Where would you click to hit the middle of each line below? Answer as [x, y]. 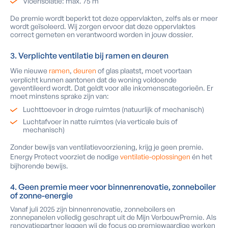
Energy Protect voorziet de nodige [65, 156]
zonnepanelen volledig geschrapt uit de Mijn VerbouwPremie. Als [113, 217]
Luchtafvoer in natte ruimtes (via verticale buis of [100, 121]
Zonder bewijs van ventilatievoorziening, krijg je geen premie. [107, 147]
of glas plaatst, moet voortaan [145, 70]
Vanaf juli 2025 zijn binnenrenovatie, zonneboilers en [93, 209]
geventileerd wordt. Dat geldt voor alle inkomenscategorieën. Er [112, 88]
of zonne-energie [41, 195]
